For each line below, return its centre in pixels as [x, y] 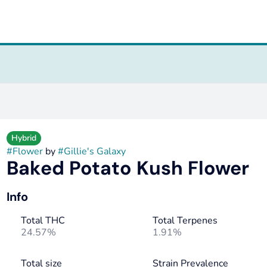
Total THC [43, 221]
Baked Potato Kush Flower [128, 168]
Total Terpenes [185, 221]
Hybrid [24, 138]
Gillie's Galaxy [94, 151]
